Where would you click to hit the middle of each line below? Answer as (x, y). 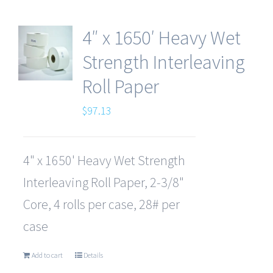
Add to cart (47, 255)
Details (93, 255)
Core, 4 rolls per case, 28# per (101, 204)
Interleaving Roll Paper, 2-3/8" (103, 183)
